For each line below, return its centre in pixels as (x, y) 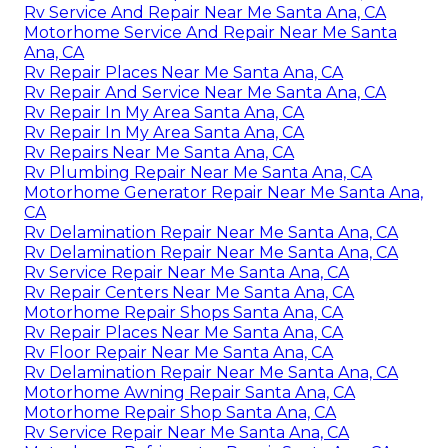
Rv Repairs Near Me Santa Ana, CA (159, 152)
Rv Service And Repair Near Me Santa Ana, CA (205, 12)
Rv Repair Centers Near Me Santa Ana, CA (189, 292)
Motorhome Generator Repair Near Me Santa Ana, (223, 192)
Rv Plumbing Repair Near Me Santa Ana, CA (198, 172)
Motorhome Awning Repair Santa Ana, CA (189, 392)
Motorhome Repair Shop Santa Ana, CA (180, 412)
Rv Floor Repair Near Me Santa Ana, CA (178, 352)
